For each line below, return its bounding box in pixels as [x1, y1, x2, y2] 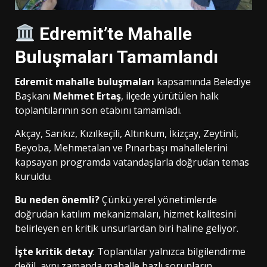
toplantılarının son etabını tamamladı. [15, 104, 182, 117]
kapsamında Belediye [154, 75, 251, 89]
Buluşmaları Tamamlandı [15, 46, 218, 68]
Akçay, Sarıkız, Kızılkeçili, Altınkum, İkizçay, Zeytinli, [15, 127, 238, 141]
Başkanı [15, 89, 53, 103]
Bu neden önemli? [15, 193, 100, 207]
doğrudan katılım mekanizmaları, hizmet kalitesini [15, 207, 236, 221]
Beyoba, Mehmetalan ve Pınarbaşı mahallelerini [15, 141, 228, 155]
